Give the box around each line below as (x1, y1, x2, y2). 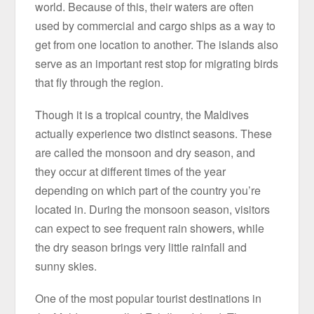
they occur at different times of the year (35, 163, 226, 180)
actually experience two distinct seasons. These (35, 125, 273, 142)
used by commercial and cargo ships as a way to (35, 17, 276, 34)
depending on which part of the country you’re (35, 182, 261, 199)
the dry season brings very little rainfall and (35, 239, 247, 256)
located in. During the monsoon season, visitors (35, 201, 271, 218)
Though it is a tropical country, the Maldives (35, 107, 250, 123)
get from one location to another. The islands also (35, 36, 279, 53)
